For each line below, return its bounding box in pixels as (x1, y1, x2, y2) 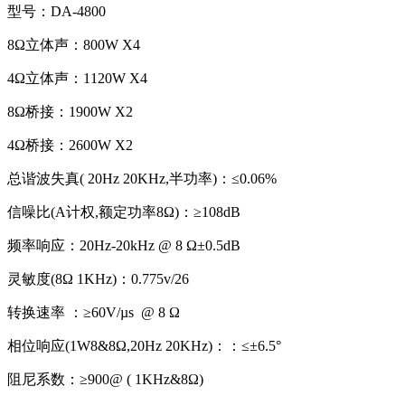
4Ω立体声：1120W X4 (7, 70, 147, 86)
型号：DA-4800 (7, 3, 106, 19)
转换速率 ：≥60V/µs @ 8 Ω (7, 304, 180, 320)
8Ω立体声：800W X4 (7, 36, 140, 52)
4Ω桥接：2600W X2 (7, 137, 133, 153)
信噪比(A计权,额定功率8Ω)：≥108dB (7, 203, 240, 220)
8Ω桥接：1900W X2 (7, 103, 133, 119)
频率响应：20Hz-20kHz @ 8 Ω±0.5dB (7, 237, 240, 253)
